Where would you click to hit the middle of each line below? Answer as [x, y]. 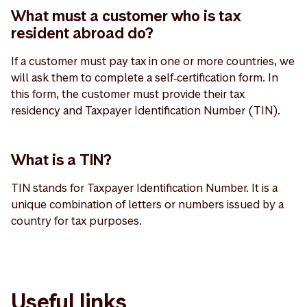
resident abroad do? [82, 33]
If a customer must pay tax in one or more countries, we [153, 61]
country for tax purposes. [76, 221]
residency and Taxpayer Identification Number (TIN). [146, 110]
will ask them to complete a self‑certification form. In [145, 77]
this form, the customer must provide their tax [128, 94]
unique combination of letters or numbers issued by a [147, 204]
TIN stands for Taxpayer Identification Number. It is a [144, 188]
